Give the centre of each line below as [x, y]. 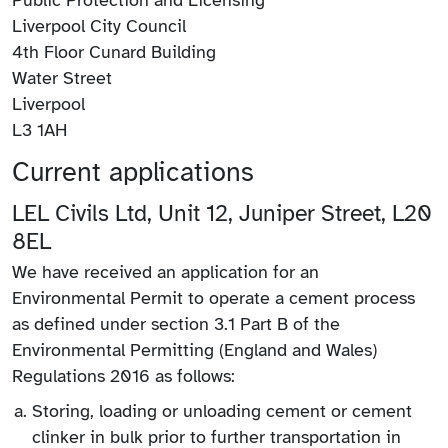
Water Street [62, 77]
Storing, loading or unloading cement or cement [222, 411]
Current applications [133, 172]
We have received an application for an [165, 271]
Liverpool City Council [99, 25]
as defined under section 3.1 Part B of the [176, 323]
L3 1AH [39, 129]
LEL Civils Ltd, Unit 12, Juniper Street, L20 [222, 214]
